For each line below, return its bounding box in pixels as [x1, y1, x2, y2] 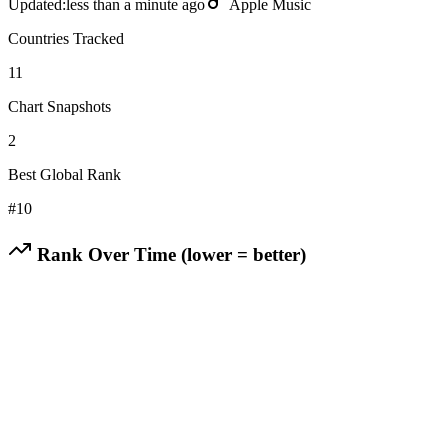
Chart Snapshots [8, 97, 111, 115]
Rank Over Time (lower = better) [32, 243, 306, 265]
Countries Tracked [8, 29, 124, 47]
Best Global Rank [8, 165, 121, 183]
